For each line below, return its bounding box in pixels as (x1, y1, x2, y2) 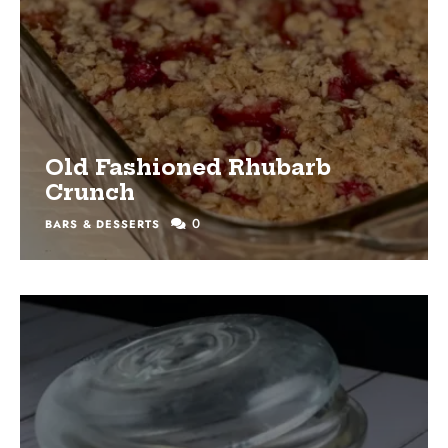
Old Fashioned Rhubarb (45, 154, 331, 182)
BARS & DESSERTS (45, 216, 161, 233)
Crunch (45, 179, 135, 207)
